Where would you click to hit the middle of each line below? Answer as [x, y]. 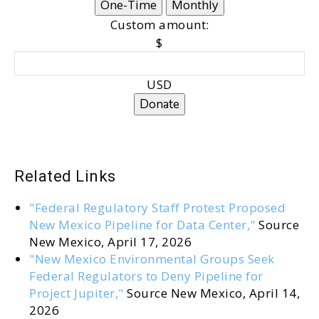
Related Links [65, 176]
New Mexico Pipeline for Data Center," [142, 225]
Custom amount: [159, 25]
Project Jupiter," [77, 293]
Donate [159, 104]
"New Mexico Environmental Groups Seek [152, 259]
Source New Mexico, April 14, [211, 293]
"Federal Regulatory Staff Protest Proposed [157, 208]
